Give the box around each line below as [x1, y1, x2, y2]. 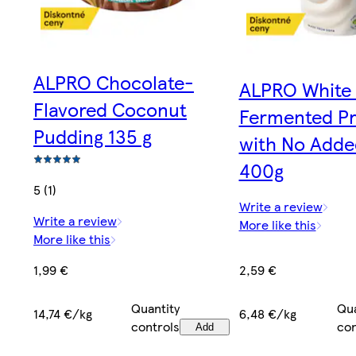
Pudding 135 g [33, 122, 152, 150]
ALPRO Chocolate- [33, 68, 194, 96]
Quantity [131, 299, 180, 318]
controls [131, 317, 180, 336]
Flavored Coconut [33, 95, 187, 123]
